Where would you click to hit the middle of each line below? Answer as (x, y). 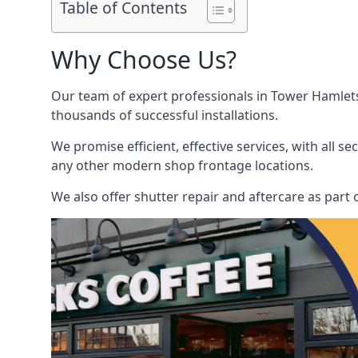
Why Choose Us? (144, 60)
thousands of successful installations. (165, 115)
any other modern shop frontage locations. (182, 165)
